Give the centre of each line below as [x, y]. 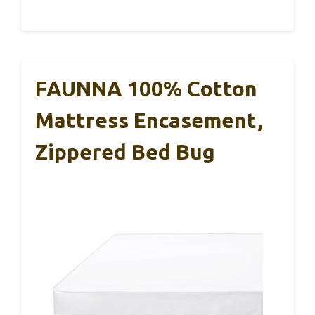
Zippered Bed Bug [125, 152]
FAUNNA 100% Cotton [146, 89]
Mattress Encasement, [149, 121]
